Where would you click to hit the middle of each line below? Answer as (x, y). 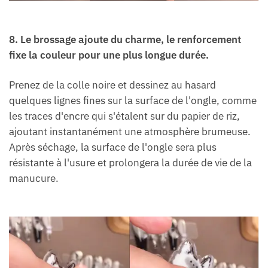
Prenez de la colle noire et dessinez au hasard (112, 85)
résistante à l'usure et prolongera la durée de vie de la (130, 162)
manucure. (34, 178)
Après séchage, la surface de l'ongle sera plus (113, 147)
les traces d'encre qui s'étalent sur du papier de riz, (124, 116)
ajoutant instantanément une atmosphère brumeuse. (130, 131)
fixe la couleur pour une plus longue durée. (109, 55)
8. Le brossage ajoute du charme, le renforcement (125, 39)
